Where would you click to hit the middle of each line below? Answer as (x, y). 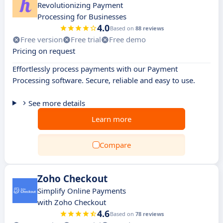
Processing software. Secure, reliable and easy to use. (104, 80)
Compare (115, 145)
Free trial (86, 39)
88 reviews (149, 28)
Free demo (127, 39)
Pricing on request (44, 51)
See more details (56, 103)
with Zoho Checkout (72, 202)
